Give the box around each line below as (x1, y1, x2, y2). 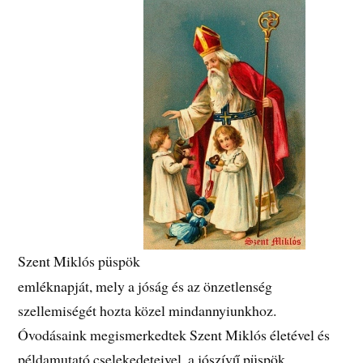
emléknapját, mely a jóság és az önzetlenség (18, 275, 273, 296)
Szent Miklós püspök (18, 251, 144, 271)
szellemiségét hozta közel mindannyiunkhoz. (18, 300, 277, 320)
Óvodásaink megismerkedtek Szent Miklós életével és (18, 324, 331, 344)
